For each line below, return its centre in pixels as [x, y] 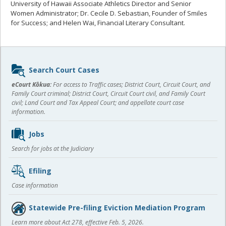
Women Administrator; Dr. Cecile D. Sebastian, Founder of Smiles [109, 13]
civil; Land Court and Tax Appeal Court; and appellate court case [98, 102]
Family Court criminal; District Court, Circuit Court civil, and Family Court [108, 93]
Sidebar [24, 63]
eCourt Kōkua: [32, 84]
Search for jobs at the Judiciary [53, 148]
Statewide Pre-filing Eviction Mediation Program [117, 207]
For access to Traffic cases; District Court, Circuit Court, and [131, 84]
